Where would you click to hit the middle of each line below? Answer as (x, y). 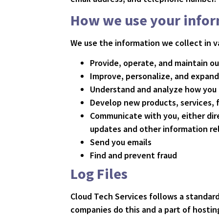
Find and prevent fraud (134, 155)
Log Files (99, 174)
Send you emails (121, 142)
